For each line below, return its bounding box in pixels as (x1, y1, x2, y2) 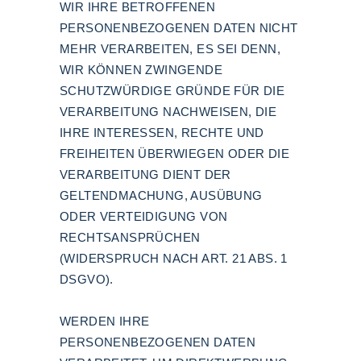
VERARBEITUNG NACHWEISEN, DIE (60, 105, 277, 118)
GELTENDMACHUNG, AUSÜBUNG (60, 189, 263, 202)
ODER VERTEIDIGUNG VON (60, 210, 228, 223)
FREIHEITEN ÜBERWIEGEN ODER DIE (60, 147, 289, 160)
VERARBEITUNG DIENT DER (60, 168, 231, 181)
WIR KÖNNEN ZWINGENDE (60, 63, 222, 77)
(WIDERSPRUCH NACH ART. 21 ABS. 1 (60, 251, 288, 265)
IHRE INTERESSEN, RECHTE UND (60, 126, 264, 139)
